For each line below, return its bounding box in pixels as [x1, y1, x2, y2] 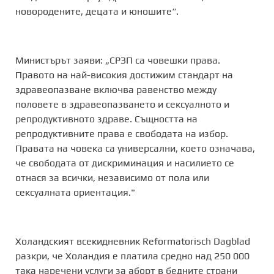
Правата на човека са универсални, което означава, [15, 143, 255, 154]
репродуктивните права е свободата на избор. [15, 128, 228, 139]
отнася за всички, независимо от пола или [15, 172, 209, 183]
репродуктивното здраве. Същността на [15, 113, 198, 125]
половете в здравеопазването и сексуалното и [15, 98, 229, 110]
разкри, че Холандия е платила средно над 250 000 [15, 250, 250, 262]
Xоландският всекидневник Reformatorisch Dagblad [15, 235, 250, 247]
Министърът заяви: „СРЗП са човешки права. [15, 54, 220, 66]
